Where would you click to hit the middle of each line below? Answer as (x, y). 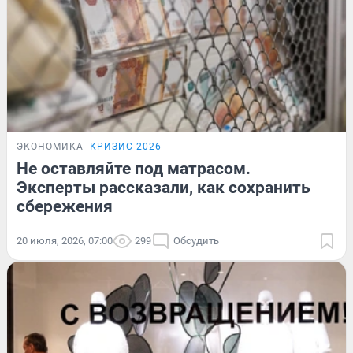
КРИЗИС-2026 (126, 147)
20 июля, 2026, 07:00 (65, 241)
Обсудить (196, 241)
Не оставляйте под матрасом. (134, 169)
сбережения (65, 207)
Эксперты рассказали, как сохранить (163, 188)
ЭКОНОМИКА (50, 147)
